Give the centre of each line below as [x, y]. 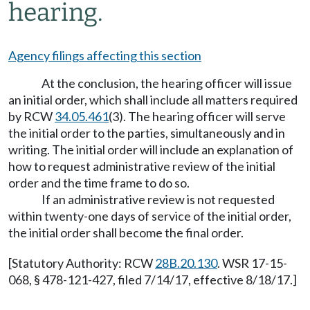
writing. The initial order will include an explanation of [151, 149]
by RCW [31, 116]
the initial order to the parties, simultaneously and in [147, 133]
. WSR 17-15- [252, 263]
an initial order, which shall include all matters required [153, 100]
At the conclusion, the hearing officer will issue [167, 83]
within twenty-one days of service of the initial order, [150, 216]
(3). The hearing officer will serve [197, 116]
